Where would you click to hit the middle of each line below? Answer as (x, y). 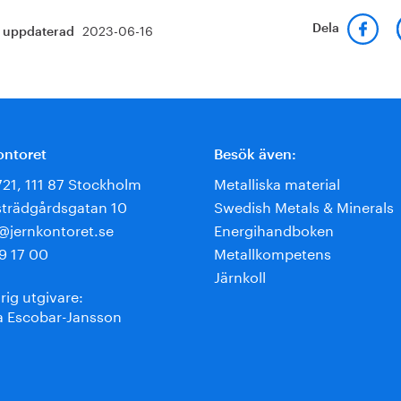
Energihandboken (274, 229)
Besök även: (255, 155)
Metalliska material (277, 182)
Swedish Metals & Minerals (304, 205)
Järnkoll (240, 275)
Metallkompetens (273, 252)
